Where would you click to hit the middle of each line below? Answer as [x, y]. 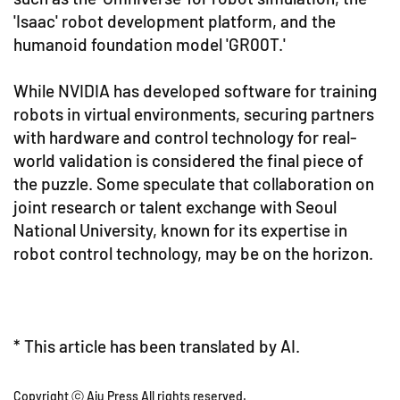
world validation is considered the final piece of [188, 160]
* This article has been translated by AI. [157, 346]
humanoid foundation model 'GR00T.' [150, 44]
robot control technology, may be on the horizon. [193, 253]
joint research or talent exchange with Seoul [175, 206]
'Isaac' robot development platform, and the [175, 21]
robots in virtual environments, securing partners [194, 113]
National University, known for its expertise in [180, 229]
